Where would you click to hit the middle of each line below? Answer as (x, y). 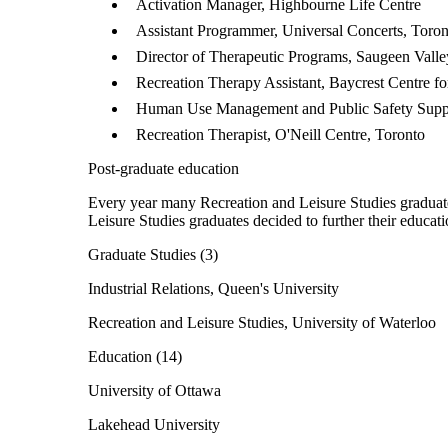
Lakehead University (154, 424)
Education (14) (135, 356)
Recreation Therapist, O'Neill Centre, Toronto (280, 134)
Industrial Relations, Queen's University (213, 288)
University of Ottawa (154, 390)
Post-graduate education (163, 168)
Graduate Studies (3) (153, 254)
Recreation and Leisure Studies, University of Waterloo (262, 322)
